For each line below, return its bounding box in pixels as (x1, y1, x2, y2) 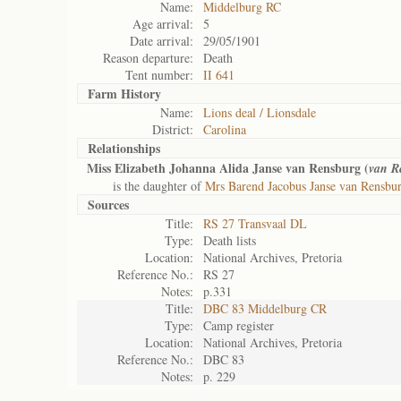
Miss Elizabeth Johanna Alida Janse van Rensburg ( (87, 158, 369, 177)
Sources (88, 195, 129, 214)
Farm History (88, 84, 161, 103)
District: (152, 121, 193, 138)
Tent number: (125, 66, 193, 83)
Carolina (203, 121, 246, 138)
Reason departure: (103, 49, 193, 66)
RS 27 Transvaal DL (203, 215, 307, 232)
